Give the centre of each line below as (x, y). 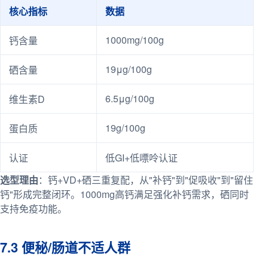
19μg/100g (129, 69)
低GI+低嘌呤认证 (141, 157)
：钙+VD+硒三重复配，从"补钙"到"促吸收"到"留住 (146, 179)
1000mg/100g (135, 39)
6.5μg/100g (130, 98)
